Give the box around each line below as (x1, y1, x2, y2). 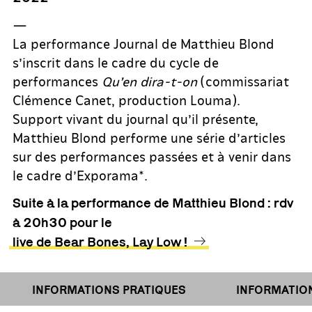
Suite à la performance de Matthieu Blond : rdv (13, 194, 293, 210)
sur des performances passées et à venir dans (13, 147, 291, 164)
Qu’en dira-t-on (102, 72, 197, 89)
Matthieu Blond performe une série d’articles (13, 128, 286, 146)
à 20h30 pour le (13, 214, 112, 230)
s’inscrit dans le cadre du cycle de (13, 53, 219, 70)
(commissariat (197, 72, 289, 89)
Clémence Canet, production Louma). (13, 91, 240, 108)
